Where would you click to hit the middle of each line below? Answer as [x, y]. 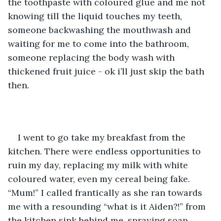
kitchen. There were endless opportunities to [106, 151]
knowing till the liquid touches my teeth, [96, 16]
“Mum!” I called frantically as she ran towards [106, 192]
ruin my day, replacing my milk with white [99, 165]
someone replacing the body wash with [92, 57]
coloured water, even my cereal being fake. [100, 179]
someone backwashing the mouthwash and [101, 30]
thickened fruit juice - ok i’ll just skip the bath [107, 71]
